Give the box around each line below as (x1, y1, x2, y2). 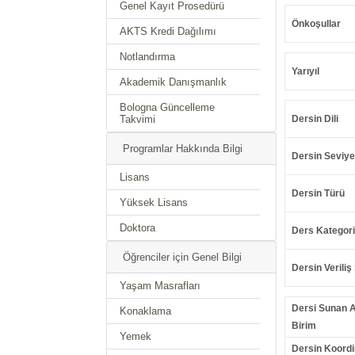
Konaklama (120, 305, 172, 317)
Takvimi (120, 113, 156, 125)
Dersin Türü (291, 188, 345, 200)
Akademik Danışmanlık (120, 76, 227, 88)
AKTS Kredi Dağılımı (120, 25, 217, 37)
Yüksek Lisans (120, 197, 189, 208)
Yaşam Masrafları (120, 280, 201, 292)
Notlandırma (120, 51, 176, 63)
